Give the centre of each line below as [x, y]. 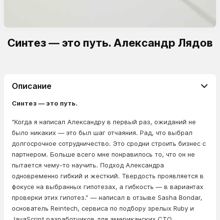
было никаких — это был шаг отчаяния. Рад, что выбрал [102, 133]
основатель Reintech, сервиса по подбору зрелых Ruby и [103, 208]
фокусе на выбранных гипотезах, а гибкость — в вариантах [108, 187]
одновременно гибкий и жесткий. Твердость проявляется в [108, 176]
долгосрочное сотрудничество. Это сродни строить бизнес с [109, 143]
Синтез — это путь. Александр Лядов [110, 43]
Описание [32, 86]
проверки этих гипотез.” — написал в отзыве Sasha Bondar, [107, 197]
